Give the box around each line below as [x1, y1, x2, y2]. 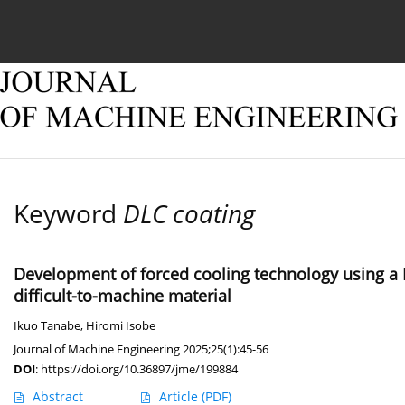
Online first [159, 16, 227, 33]
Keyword [14, 196, 123, 231]
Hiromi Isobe [86, 318, 155, 334]
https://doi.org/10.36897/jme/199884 [41, 361, 238, 378]
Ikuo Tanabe [14, 318, 80, 334]
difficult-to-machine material [14, 285, 231, 307]
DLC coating [123, 196, 255, 231]
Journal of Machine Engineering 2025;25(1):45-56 [14, 341, 268, 358]
